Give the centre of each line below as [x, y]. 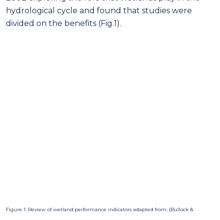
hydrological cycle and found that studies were [99, 10]
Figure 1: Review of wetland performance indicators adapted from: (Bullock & [100, 209]
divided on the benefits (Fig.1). [64, 23]
